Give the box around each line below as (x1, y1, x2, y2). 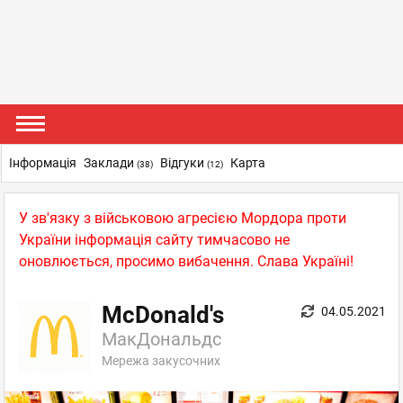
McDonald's (102, 301, 224, 328)
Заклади (84, 156, 137, 170)
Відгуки (160, 156, 207, 170)
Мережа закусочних (102, 354, 220, 368)
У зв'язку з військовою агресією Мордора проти (19, 210, 346, 227)
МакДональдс (102, 328, 221, 350)
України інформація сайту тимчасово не (19, 231, 290, 248)
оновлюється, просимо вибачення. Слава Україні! (19, 253, 354, 270)
